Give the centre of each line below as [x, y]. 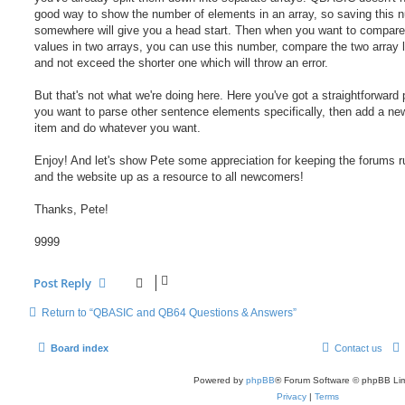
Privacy [292, 396]
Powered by [219, 380]
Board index [80, 348]
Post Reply [62, 283]
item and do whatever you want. [118, 127]
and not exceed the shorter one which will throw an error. [181, 62]
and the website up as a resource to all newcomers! [169, 176]
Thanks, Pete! [71, 209]
